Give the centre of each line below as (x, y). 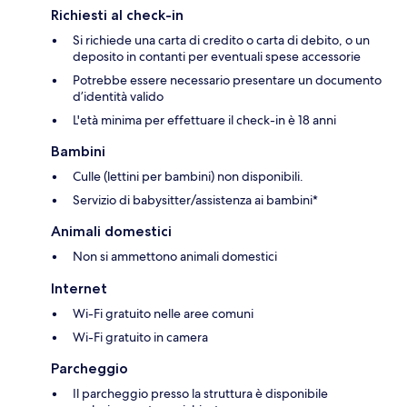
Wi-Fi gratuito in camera (140, 338)
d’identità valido (118, 97)
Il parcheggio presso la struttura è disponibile (200, 394)
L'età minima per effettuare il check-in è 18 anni (204, 120)
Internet (79, 289)
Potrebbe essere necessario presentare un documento (227, 80)
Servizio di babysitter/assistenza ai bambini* (195, 200)
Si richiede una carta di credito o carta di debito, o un (221, 40)
